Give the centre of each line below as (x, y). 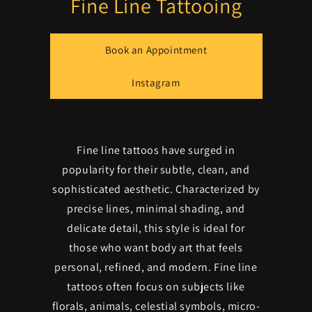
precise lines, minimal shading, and (156, 209)
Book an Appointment (156, 50)
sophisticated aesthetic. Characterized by (156, 189)
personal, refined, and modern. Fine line (156, 267)
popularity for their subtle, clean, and (156, 170)
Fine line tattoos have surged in (156, 150)
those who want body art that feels (156, 248)
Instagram (156, 83)
